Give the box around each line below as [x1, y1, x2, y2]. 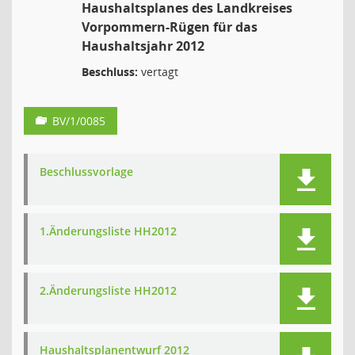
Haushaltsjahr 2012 [82, 37, 204, 55]
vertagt [138, 64, 178, 79]
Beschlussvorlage [40, 164, 133, 179]
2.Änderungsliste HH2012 [40, 283, 177, 298]
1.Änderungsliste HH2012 [40, 223, 177, 239]
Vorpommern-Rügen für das [82, 18, 258, 36]
